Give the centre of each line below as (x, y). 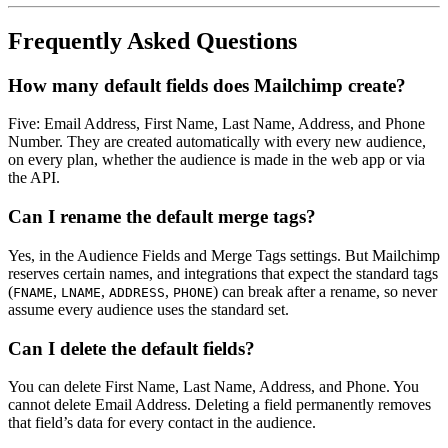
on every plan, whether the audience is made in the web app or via (216, 160)
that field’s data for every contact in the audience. (162, 423)
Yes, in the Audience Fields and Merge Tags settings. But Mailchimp (224, 255)
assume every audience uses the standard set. (148, 309)
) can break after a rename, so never (325, 291)
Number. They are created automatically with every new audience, (217, 142)
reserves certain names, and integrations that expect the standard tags (223, 273)
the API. (34, 178)
